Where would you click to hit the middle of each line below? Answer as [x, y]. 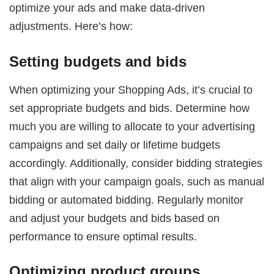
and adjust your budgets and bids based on [115, 218]
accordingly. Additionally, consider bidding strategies [136, 163]
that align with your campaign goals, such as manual [137, 181]
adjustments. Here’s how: [71, 26]
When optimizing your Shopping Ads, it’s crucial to [131, 89]
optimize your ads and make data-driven [107, 8]
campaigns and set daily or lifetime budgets [115, 144]
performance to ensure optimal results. [103, 236]
